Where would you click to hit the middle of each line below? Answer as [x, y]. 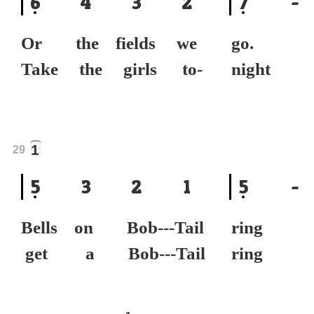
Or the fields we [109, 43]
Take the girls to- [112, 69]
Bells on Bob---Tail [112, 227]
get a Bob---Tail [113, 253]
